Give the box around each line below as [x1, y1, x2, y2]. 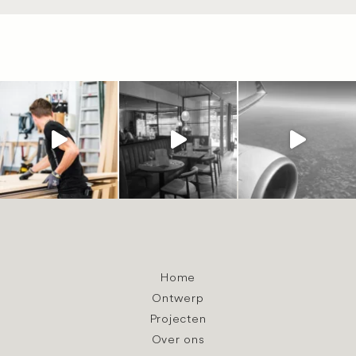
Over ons [151, 331, 205, 346]
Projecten [149, 311, 207, 326]
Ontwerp [152, 290, 204, 305]
